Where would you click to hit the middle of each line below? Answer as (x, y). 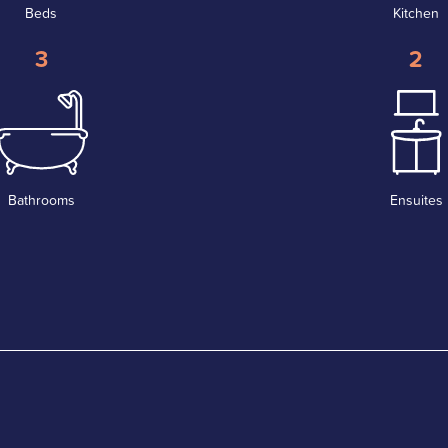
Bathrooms (41, 200)
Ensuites (416, 200)
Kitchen (416, 13)
